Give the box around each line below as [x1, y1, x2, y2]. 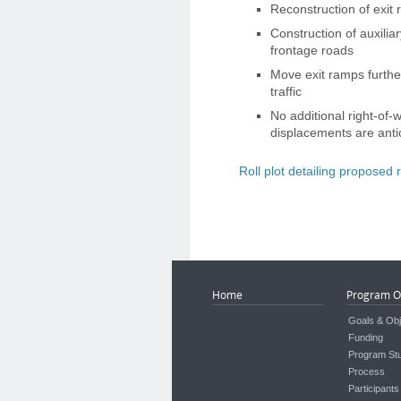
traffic [270, 85, 302, 98]
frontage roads [270, 44, 354, 57]
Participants [348, 383, 399, 394]
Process [348, 366, 385, 377]
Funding [348, 332, 383, 343]
